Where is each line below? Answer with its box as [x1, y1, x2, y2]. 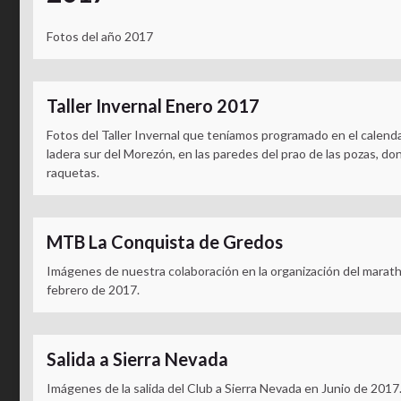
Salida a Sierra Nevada [47, 348, 228, 370]
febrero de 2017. [47, 282, 140, 297]
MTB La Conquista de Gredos [47, 231, 283, 252]
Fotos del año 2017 [47, 29, 153, 44]
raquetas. [47, 165, 99, 180]
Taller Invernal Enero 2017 [47, 95, 260, 116]
